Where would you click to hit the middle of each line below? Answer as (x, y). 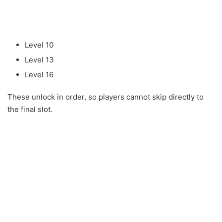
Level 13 (39, 59)
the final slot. (30, 109)
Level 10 (39, 45)
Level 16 (39, 74)
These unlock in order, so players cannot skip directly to (106, 97)
